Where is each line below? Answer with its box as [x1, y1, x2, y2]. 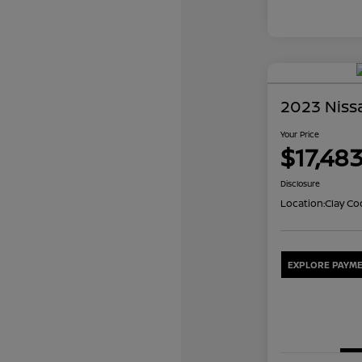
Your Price [280, 128, 319, 140]
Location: [280, 196, 325, 210]
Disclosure [280, 177, 320, 189]
